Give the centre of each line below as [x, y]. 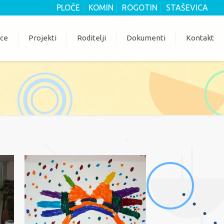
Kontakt [200, 38]
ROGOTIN [140, 7]
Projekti [42, 38]
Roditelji [91, 38]
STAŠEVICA [187, 7]
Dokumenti [146, 38]
